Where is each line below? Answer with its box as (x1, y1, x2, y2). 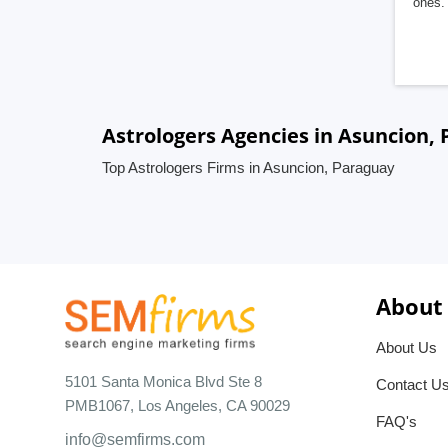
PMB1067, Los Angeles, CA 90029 (65, 396, 290, 414)
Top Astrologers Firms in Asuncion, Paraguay (102, 159, 395, 176)
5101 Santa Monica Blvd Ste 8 (65, 372, 262, 390)
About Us (376, 339, 437, 356)
